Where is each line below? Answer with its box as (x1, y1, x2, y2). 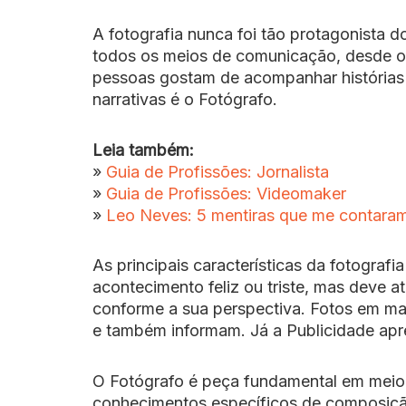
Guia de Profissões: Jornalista (106, 161, 329, 181)
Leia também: (92, 140, 194, 159)
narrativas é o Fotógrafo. (92, 90, 277, 110)
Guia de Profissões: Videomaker (106, 183, 346, 203)
